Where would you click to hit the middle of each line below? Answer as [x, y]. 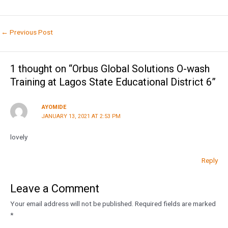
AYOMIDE [54, 107]
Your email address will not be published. [72, 203]
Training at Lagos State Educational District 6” [113, 82]
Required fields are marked [175, 203]
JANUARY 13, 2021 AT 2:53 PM [81, 116]
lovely [19, 137]
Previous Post [31, 32]
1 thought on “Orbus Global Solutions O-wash [110, 69]
